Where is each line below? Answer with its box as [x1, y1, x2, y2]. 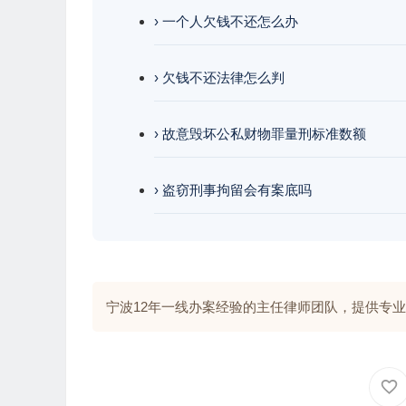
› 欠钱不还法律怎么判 [154, 70, 285, 85]
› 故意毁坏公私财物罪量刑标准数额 [154, 126, 366, 141]
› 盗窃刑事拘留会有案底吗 [154, 182, 312, 198]
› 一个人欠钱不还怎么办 [154, 14, 298, 29]
